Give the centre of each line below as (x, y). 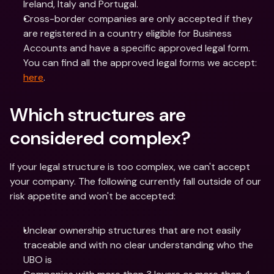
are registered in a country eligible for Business (128, 33)
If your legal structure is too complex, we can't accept (130, 167)
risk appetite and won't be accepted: (93, 196)
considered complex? (100, 138)
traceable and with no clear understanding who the (138, 245)
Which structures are (98, 115)
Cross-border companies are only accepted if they (138, 19)
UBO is (38, 260)
